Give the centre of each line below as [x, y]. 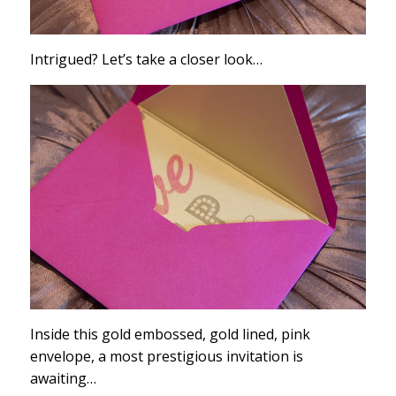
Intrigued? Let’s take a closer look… [148, 60]
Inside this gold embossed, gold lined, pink [170, 335]
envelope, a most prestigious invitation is [166, 357]
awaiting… [65, 379]
